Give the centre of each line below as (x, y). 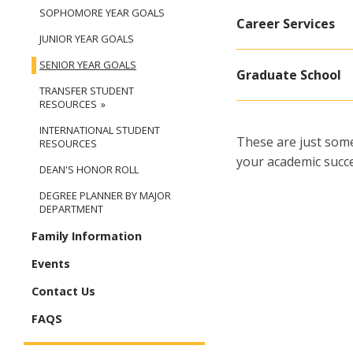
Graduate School (289, 75)
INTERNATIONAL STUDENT (100, 130)
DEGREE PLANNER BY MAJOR (105, 196)
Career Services (286, 24)
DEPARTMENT (71, 209)
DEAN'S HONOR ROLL (89, 170)
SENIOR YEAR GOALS (88, 65)
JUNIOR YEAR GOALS (87, 39)
